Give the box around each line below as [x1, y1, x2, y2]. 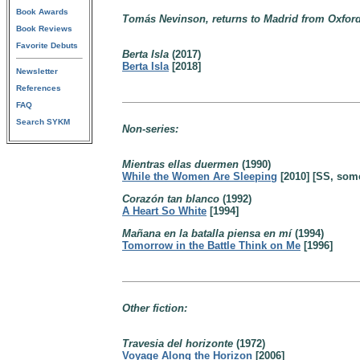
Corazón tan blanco [122, 193, 219, 205]
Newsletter [16, 67, 58, 76]
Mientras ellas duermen [122, 158, 239, 170]
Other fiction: [122, 302, 187, 314]
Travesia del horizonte [122, 337, 233, 350]
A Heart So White [122, 205, 207, 217]
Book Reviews [16, 24, 72, 33]
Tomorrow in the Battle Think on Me [122, 239, 301, 252]
